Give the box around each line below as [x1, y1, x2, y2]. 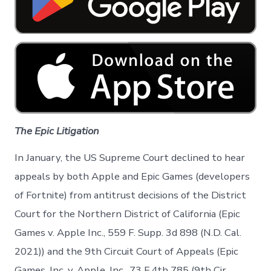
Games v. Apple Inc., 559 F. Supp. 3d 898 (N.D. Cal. [15, 226, 242, 240]
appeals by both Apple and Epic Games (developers [15, 169, 250, 184]
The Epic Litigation [15, 123, 100, 138]
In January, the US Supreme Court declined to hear [15, 151, 246, 165]
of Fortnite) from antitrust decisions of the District [15, 188, 247, 203]
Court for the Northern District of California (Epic [15, 207, 241, 221]
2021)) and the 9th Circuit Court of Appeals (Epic [15, 244, 239, 259]
